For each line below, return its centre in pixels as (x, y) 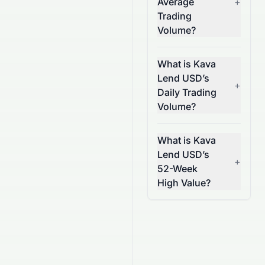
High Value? (184, 183)
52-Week (177, 169)
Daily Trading (187, 92)
